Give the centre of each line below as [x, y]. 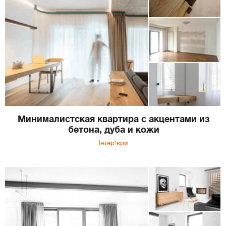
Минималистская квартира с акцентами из [114, 119]
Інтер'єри [113, 143]
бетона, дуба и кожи [114, 130]
